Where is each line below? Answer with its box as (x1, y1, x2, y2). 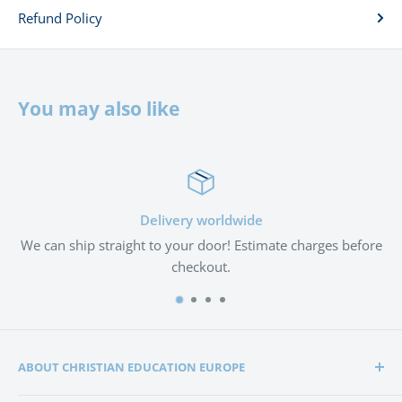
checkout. (171, 257, 231, 275)
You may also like (18, 95, 179, 121)
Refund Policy (18, 8, 102, 27)
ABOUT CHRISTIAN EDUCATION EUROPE (18, 358, 245, 375)
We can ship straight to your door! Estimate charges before (20, 235, 382, 254)
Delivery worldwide (139, 210, 263, 229)
